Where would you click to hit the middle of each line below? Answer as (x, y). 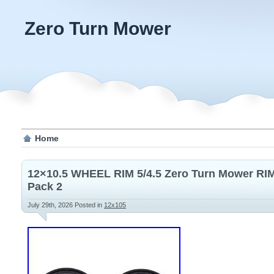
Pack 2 (45, 187)
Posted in (89, 205)
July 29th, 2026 (51, 205)
